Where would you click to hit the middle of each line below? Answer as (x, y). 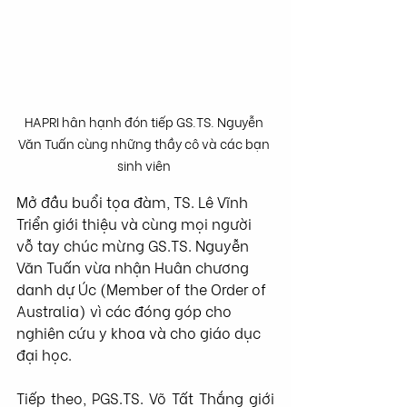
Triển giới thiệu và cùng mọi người (136, 223)
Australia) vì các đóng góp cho (126, 310)
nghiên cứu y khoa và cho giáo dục (140, 332)
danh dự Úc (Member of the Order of (143, 288)
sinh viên (145, 164)
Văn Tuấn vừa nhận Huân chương (134, 266)
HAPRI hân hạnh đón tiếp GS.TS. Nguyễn (145, 121)
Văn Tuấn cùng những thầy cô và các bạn (145, 143)
